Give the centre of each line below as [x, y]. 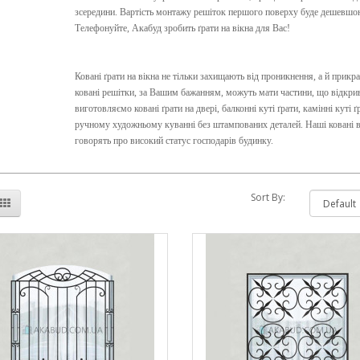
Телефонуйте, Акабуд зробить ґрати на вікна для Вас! [182, 29]
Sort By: [268, 198]
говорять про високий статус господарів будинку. [174, 141]
